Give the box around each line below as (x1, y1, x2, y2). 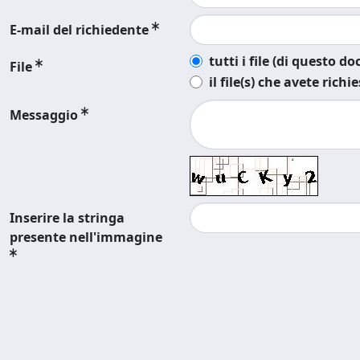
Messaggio (10, 106, 78, 124)
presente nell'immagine (10, 228, 162, 246)
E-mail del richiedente (10, 21, 149, 39)
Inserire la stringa (10, 209, 125, 227)
